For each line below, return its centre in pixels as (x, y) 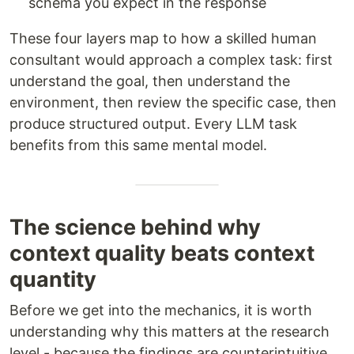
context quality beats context (162, 254)
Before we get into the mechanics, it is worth (161, 311)
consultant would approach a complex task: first (171, 60)
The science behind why (135, 228)
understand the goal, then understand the (150, 81)
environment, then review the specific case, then (173, 103)
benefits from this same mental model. (138, 145)
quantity (53, 280)
